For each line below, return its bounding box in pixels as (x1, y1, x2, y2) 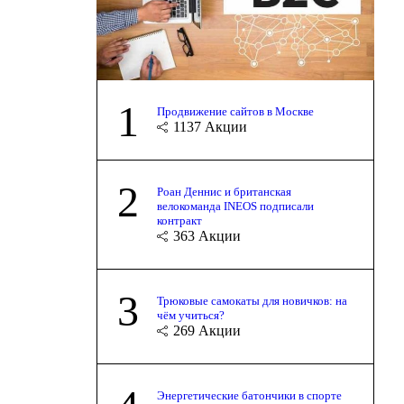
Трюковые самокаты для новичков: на (156, 293, 347, 308)
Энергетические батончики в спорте (156, 388, 342, 402)
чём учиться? (156, 308, 225, 322)
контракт (156, 213, 202, 227)
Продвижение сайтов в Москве (156, 104, 314, 118)
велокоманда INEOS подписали (156, 198, 314, 213)
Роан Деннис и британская (156, 184, 291, 198)
